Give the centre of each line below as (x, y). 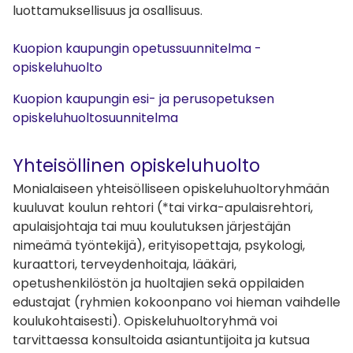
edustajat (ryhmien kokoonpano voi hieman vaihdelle (176, 303)
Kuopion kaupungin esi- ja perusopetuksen (143, 98)
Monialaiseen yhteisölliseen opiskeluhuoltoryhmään (171, 189)
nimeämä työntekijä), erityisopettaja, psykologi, (159, 246)
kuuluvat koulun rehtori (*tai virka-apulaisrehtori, (163, 208)
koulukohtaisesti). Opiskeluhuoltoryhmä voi (145, 321)
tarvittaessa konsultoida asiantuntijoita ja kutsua (161, 340)
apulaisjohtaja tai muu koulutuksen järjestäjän (152, 227)
